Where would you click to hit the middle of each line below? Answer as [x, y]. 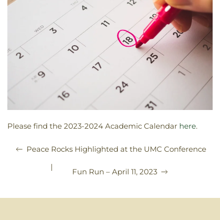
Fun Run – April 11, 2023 [115, 171]
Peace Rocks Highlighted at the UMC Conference [116, 149]
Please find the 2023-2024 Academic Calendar [93, 126]
